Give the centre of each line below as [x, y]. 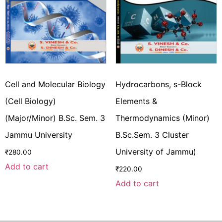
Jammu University [39, 135]
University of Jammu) [156, 151]
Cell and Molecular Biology [55, 84]
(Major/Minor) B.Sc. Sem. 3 [55, 118]
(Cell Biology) [30, 101]
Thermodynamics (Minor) [162, 118]
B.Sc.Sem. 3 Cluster [152, 135]
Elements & [136, 101]
